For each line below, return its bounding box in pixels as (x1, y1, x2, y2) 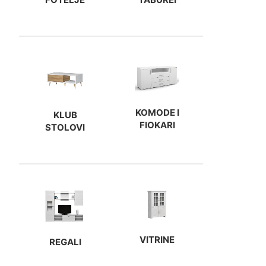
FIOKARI (139, 119, 175, 131)
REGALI (49, 236, 81, 248)
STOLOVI (45, 121, 85, 133)
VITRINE (140, 234, 175, 246)
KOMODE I (135, 106, 179, 118)
